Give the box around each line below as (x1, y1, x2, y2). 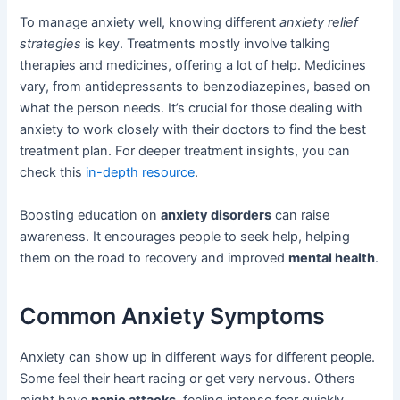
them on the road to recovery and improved (20, 249, 289, 266)
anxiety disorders (161, 206, 272, 223)
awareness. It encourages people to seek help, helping (20, 228, 351, 245)
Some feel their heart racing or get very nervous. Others (20, 370, 356, 387)
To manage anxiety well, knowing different (20, 14, 280, 31)
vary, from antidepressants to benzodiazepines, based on (20, 79, 371, 96)
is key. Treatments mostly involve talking (81, 36, 331, 53)
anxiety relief (279, 14, 359, 31)
